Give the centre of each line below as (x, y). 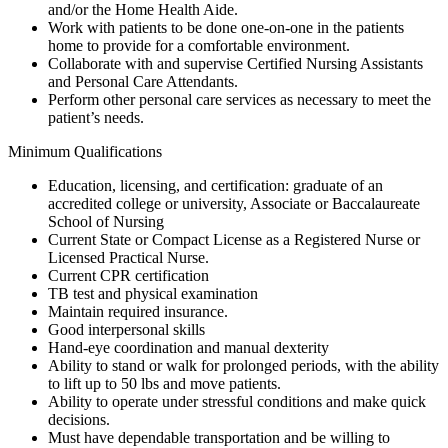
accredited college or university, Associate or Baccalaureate (234, 204)
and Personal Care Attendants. (143, 82)
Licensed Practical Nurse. (128, 258)
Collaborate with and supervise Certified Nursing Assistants (235, 64)
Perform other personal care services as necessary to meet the (239, 100)
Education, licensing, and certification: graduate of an (215, 186)
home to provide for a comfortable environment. (199, 46)
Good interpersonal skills (126, 330)
